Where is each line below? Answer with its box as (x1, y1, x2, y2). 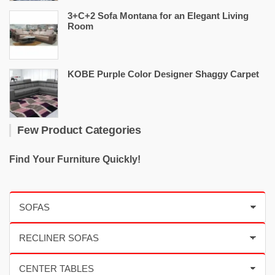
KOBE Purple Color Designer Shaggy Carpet (68, 69, 259, 79)
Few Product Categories (17, 124, 142, 136)
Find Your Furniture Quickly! (9, 154, 141, 165)
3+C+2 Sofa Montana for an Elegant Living (68, 10, 249, 21)
